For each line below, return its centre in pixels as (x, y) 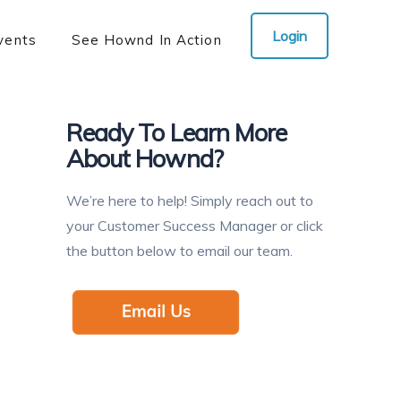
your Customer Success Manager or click (195, 225)
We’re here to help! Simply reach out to (190, 200)
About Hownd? (145, 158)
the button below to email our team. (180, 250)
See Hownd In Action (146, 40)
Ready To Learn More (176, 132)
